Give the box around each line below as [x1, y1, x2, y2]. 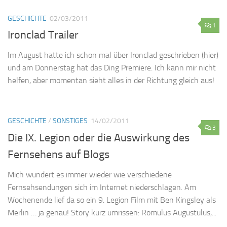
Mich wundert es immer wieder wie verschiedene [8, 169, 172, 179]
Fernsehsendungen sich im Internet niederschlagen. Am [8, 182, 196, 192]
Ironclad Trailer [8, 28, 79, 42]
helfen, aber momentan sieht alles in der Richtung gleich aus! [8, 75, 214, 86]
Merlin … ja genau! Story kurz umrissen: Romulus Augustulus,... [8, 207, 216, 217]
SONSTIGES [53, 117, 88, 126]
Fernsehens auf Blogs [8, 147, 109, 161]
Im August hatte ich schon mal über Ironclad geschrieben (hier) [8, 50, 218, 60]
